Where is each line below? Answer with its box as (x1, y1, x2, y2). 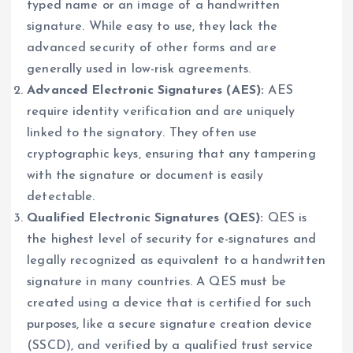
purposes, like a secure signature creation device (27, 318, 312, 331)
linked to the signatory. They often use (27, 126, 258, 139)
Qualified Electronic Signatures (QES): (27, 211, 264, 225)
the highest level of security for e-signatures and (27, 232, 317, 246)
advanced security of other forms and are (27, 41, 277, 54)
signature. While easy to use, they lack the (27, 20, 278, 33)
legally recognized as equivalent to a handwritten (27, 254, 325, 267)
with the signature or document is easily (27, 169, 263, 182)
